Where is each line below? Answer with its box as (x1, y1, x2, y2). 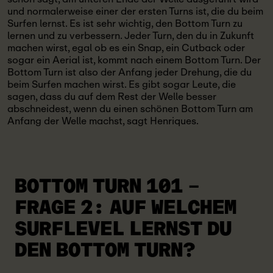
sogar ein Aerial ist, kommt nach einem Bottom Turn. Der (7, 52, 261, 68)
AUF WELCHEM (105, 198, 236, 218)
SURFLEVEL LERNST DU (15, 219, 232, 239)
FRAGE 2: (15, 198, 105, 218)
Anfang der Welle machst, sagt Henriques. (7, 113, 199, 129)
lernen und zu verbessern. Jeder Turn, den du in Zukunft (7, 27, 254, 44)
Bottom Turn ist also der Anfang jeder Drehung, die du (7, 64, 252, 80)
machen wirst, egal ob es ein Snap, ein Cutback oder (7, 40, 245, 56)
